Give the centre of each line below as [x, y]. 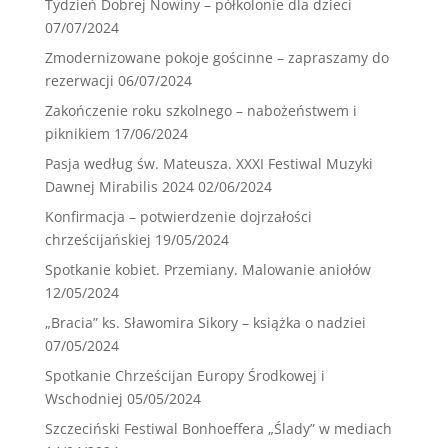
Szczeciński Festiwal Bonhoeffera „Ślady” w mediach [218, 429]
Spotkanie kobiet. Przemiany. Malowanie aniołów [207, 270]
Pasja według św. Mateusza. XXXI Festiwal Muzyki [208, 164]
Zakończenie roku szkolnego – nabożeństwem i [200, 111]
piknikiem [77, 134]
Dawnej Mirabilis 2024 [119, 187]
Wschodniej [83, 399]
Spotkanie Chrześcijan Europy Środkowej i [184, 376]
